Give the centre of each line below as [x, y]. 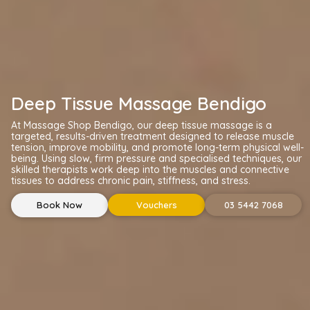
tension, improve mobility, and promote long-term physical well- [158, 147]
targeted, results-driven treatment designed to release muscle [153, 136]
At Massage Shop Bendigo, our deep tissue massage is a [142, 125]
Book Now [60, 204]
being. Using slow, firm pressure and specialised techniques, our [157, 158]
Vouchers [156, 205]
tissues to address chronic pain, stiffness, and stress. [131, 180]
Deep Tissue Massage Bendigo [139, 103]
